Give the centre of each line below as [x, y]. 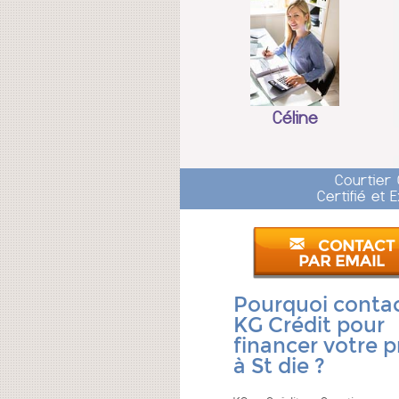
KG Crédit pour [309, 326]
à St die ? [279, 366]
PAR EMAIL [342, 261]
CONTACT [356, 246]
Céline [295, 118]
